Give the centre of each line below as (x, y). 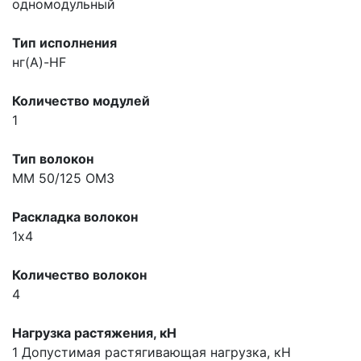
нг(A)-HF (39, 62)
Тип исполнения (64, 42)
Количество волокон (79, 274)
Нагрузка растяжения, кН (94, 332)
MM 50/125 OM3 (63, 178)
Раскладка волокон (75, 216)
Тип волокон (53, 158)
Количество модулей (81, 100)
